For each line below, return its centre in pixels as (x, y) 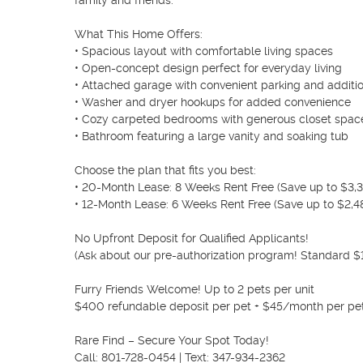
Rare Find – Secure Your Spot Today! (172, 340)
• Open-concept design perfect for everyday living (208, 68)
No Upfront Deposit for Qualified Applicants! (192, 238)
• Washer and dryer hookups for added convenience (213, 102)
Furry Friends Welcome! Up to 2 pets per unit (194, 289)
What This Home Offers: (139, 34)
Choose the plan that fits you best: (165, 170)
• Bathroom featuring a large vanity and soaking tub (211, 136)
